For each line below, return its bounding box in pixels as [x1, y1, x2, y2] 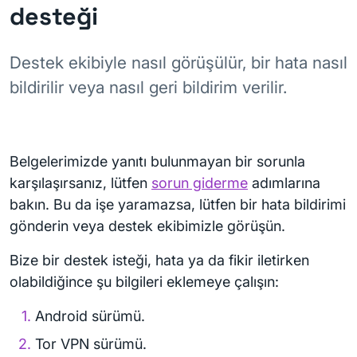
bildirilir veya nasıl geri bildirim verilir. [10, 77, 287, 97]
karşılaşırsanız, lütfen [10, 175, 151, 191]
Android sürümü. [35, 308, 145, 324]
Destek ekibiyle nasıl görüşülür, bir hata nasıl [10, 53, 347, 73]
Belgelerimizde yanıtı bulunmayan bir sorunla [10, 153, 305, 170]
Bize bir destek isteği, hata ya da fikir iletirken [10, 252, 309, 269]
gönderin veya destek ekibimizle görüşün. [10, 218, 285, 234]
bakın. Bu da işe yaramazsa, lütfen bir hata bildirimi [10, 196, 346, 213]
